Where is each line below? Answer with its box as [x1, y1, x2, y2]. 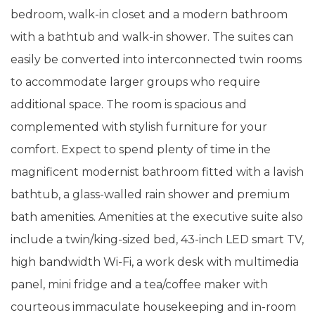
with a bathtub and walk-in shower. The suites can [11, 30, 293, 44]
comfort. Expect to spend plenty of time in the [11, 143, 271, 156]
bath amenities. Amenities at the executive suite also [11, 210, 303, 224]
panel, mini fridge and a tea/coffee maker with [11, 278, 268, 291]
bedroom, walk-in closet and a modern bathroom [11, 8, 288, 21]
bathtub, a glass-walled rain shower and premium [11, 188, 290, 201]
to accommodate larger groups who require [11, 75, 260, 89]
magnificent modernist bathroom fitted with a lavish [11, 165, 304, 179]
